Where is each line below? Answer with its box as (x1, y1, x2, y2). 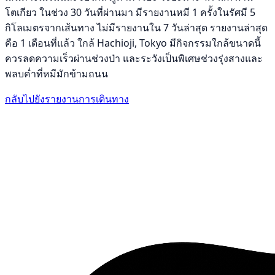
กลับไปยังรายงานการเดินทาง (5, 92, 129, 106)
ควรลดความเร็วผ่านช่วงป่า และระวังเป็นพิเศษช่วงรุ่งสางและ (5, 52, 263, 66)
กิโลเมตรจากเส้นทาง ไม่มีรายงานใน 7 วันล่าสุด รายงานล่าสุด (5, 21, 268, 35)
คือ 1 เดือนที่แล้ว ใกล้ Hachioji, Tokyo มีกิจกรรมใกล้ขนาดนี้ (5, 36, 261, 50)
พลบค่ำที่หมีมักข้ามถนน (5, 67, 108, 81)
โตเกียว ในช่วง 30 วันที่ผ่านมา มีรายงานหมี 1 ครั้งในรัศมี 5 (5, 6, 255, 20)
